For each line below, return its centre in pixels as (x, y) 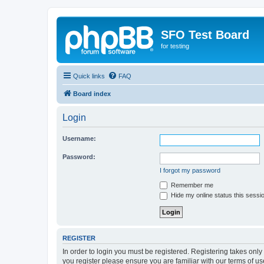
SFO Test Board (205, 35)
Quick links (89, 76)
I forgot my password (190, 170)
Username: (79, 138)
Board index (92, 93)
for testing (175, 46)
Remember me (191, 185)
